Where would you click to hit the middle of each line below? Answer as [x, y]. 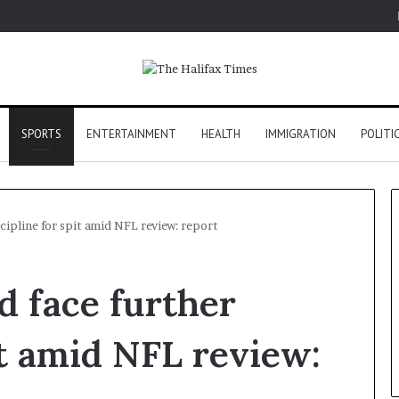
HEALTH [220, 134]
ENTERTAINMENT [131, 134]
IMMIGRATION [300, 134]
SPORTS [41, 134]
